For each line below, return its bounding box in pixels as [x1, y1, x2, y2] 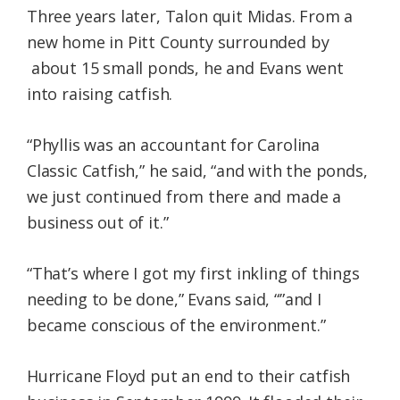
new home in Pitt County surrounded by [27, 31, 329, 54]
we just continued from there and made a [27, 186, 341, 208]
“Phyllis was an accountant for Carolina [27, 134, 320, 156]
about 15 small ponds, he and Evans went [27, 57, 344, 79]
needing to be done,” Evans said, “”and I [27, 288, 321, 311]
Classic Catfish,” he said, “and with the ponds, [27, 160, 368, 182]
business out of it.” [27, 212, 169, 234]
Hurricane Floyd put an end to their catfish [27, 365, 351, 387]
